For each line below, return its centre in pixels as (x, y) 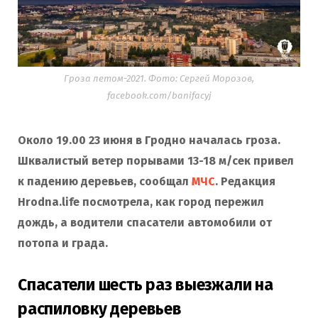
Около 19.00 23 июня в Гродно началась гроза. (149, 140)
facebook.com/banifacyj (159, 95)
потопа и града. (63, 243)
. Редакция (245, 181)
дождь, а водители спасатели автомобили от (145, 222)
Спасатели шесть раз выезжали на (146, 285)
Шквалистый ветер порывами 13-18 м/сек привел (156, 160)
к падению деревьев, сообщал (105, 181)
